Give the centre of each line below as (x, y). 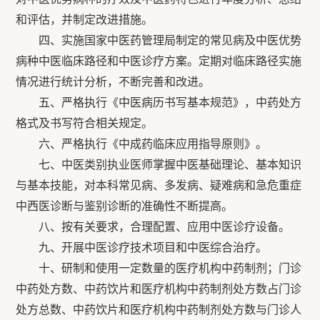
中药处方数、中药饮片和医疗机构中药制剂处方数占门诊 (159, 289)
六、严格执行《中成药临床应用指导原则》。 (142, 144)
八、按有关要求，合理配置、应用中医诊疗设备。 (153, 227)
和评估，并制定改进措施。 (85, 20)
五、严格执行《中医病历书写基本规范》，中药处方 (159, 102)
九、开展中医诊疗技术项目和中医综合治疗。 (142, 247)
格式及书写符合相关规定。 (85, 123)
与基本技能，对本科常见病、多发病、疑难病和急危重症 (159, 185)
